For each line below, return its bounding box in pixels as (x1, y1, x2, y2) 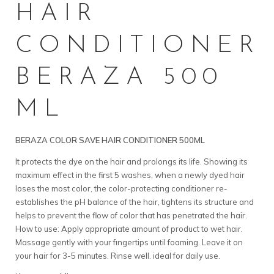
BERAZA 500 (15, 65, 223, 90)
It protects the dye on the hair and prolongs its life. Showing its (15, 156, 248, 166)
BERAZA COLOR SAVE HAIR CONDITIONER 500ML (15, 135, 205, 145)
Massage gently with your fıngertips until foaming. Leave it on (15, 237, 243, 247)
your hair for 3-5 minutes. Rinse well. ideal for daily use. (15, 250, 220, 261)
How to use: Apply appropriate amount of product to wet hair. (15, 223, 243, 234)
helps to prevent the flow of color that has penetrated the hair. (15, 210, 247, 220)
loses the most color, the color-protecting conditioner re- (15, 183, 228, 193)
